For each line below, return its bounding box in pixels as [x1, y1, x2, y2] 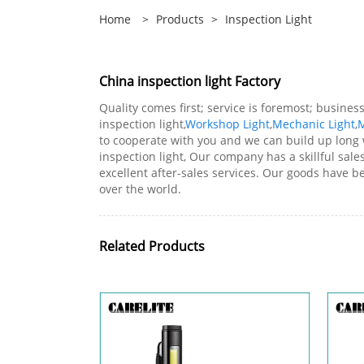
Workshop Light [185, 115, 270, 132]
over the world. [99, 180, 181, 197]
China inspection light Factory [99, 71, 280, 90]
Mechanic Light [272, 115, 355, 132]
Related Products [99, 236, 205, 255]
